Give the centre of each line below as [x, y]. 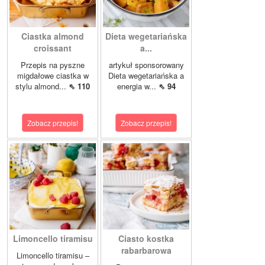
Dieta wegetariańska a [146, 75]
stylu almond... [42, 86]
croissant [53, 48]
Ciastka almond [53, 36]
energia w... [138, 86]
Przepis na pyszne [53, 65]
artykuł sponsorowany [146, 65]
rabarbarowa [146, 250]
